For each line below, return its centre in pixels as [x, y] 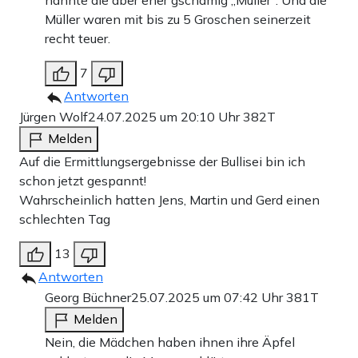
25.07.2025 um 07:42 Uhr [209, 298]
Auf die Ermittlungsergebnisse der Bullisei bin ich [162, 162]
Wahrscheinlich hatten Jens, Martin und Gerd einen [169, 200]
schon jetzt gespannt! [83, 181]
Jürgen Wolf [54, 117]
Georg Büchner [88, 298]
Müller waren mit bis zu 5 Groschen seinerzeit [178, 20]
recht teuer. [78, 39]
